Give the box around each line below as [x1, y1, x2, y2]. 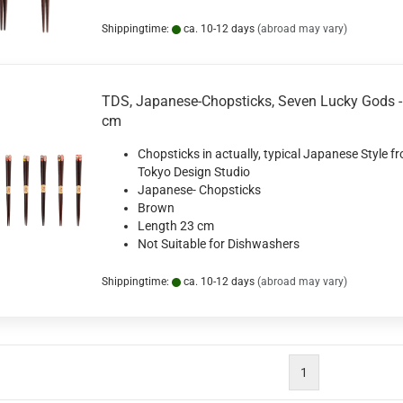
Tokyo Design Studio [137, 164, 250, 179]
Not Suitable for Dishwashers [137, 236, 300, 251]
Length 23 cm [137, 218, 214, 233]
